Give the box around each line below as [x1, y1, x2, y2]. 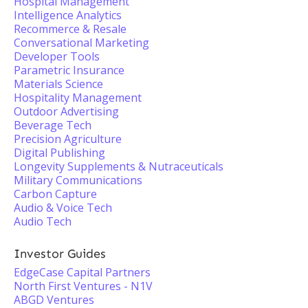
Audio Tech [14, 214, 71, 229]
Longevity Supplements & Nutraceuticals [14, 159, 223, 174]
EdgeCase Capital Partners [14, 265, 151, 280]
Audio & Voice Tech [14, 200, 112, 215]
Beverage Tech [14, 118, 91, 133]
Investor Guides [14, 246, 106, 261]
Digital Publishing [14, 145, 105, 160]
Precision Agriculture [14, 131, 122, 146]
